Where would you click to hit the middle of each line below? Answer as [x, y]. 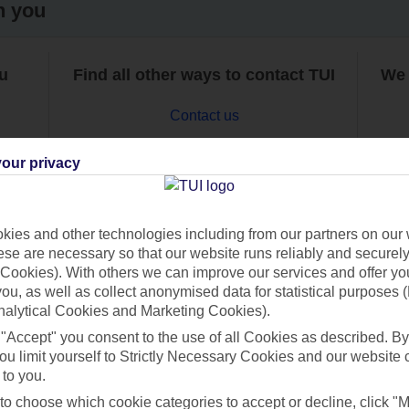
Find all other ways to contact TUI [204, 74]
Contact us [204, 115]
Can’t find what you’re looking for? [204, 260]
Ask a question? [204, 350]
